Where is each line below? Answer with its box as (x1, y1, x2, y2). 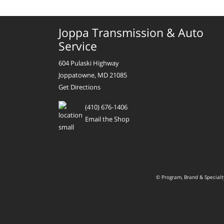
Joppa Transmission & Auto (58, 24, 203, 40)
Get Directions (58, 82, 100, 91)
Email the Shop (85, 114, 129, 123)
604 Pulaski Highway (58, 58, 119, 67)
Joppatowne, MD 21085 (58, 70, 127, 79)
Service (58, 37, 97, 54)
